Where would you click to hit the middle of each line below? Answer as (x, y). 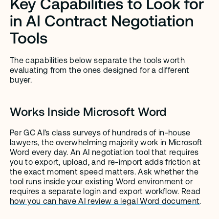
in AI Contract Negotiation (102, 20)
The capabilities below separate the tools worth (98, 60)
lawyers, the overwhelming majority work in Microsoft (106, 142)
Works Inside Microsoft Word (88, 111)
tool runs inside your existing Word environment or (101, 182)
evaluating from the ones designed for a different (100, 70)
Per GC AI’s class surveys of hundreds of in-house (100, 133)
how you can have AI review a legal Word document (105, 201)
